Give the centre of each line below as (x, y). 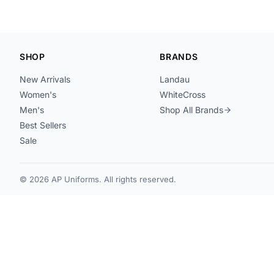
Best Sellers (43, 125)
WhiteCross (183, 94)
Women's (38, 94)
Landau (175, 79)
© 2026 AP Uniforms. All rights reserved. (98, 179)
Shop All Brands (192, 110)
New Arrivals (45, 79)
